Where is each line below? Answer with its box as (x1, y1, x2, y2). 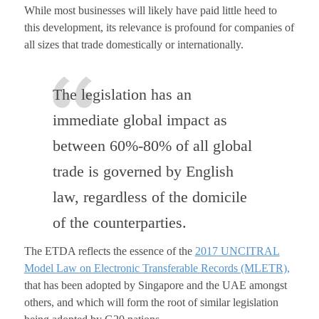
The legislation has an (52, 85, 192, 104)
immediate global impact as (52, 111, 227, 130)
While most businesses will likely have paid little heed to (23, 4, 277, 16)
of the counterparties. (52, 214, 187, 232)
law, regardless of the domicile (52, 188, 247, 206)
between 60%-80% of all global (52, 137, 252, 155)
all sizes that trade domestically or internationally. (23, 38, 244, 51)
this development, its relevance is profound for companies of (23, 21, 294, 33)
